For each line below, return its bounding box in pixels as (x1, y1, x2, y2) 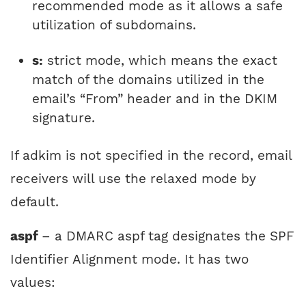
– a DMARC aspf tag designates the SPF (42, 228, 294, 245)
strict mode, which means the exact (43, 53, 277, 69)
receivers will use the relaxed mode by (10, 171, 256, 187)
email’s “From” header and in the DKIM (32, 91, 277, 107)
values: (10, 275, 55, 291)
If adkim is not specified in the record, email (10, 148, 292, 164)
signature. (32, 110, 99, 126)
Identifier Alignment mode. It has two (10, 251, 249, 268)
